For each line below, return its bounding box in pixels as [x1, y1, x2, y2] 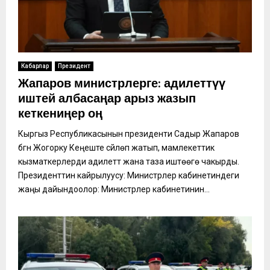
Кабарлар [21, 63, 49, 70]
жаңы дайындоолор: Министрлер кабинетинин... [18, 184, 210, 195]
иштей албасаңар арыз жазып [18, 89, 196, 110]
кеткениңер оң [18, 104, 102, 125]
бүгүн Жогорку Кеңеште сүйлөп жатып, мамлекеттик [18, 143, 215, 153]
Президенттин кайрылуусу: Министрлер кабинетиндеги [18, 171, 239, 181]
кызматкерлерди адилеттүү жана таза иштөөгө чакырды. [18, 157, 239, 167]
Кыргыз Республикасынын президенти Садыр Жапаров [18, 129, 239, 139]
